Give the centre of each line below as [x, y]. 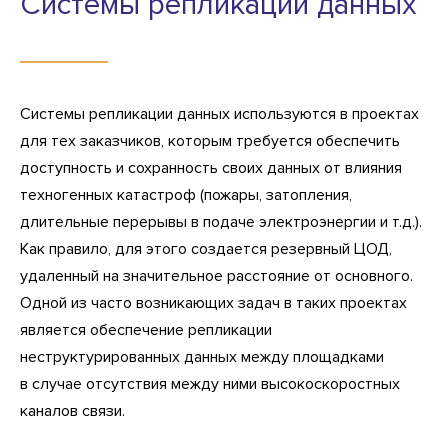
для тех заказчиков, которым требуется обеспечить [210, 140]
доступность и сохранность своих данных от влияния [211, 167]
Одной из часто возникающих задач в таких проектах [213, 302]
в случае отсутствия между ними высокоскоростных [210, 383]
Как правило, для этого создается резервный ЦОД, [206, 248]
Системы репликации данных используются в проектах [219, 113]
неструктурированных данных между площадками [202, 356]
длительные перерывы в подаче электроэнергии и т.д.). [221, 221]
